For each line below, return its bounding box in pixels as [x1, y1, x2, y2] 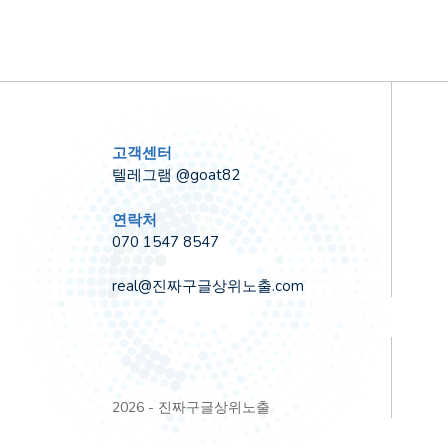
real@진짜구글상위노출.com [112, 276, 304, 296]
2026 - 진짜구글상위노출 [112, 398, 270, 417]
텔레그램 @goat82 [112, 165, 240, 185]
